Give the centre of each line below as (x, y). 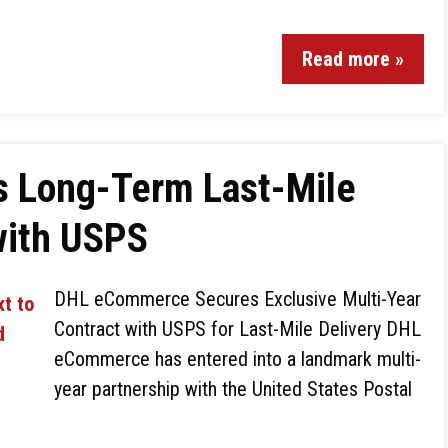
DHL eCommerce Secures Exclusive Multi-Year (237, 299)
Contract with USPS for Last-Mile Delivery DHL (237, 329)
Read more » (353, 59)
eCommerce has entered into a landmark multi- (237, 359)
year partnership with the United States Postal (233, 389)
